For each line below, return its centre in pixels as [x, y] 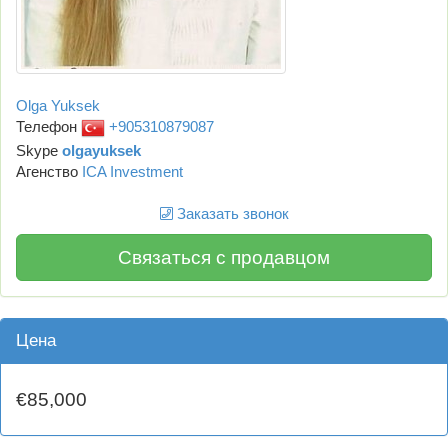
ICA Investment [132, 171]
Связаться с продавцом [224, 258]
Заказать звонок [230, 213]
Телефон [48, 126]
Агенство [49, 171]
